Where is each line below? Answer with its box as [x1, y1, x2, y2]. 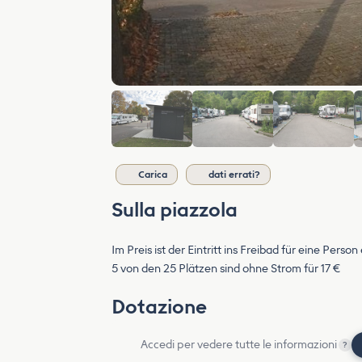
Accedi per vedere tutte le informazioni [141, 338, 337, 351]
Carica [138, 169, 167, 180]
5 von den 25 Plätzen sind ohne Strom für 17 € [112, 262, 340, 276]
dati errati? [208, 169, 260, 180]
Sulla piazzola [112, 198, 238, 221]
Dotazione [112, 295, 207, 318]
